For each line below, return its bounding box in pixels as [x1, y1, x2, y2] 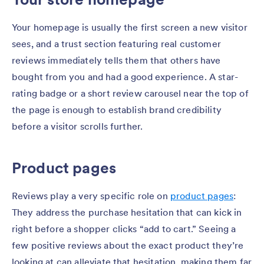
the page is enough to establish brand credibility [12, 103, 222, 115]
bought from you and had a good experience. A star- [12, 70, 239, 82]
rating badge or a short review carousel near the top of [12, 87, 249, 99]
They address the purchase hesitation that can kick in [12, 206, 242, 218]
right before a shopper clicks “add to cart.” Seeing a [12, 222, 236, 235]
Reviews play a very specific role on [12, 189, 170, 202]
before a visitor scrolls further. [12, 120, 143, 132]
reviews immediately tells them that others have [12, 54, 221, 66]
